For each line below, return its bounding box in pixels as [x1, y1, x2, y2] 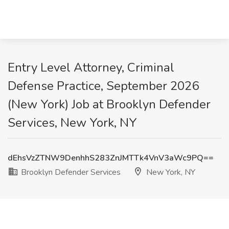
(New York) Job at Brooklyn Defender [8, 96, 211, 112]
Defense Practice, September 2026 [8, 78, 199, 94]
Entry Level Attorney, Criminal [8, 59, 174, 76]
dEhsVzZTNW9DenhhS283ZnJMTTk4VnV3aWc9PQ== [8, 152, 214, 164]
